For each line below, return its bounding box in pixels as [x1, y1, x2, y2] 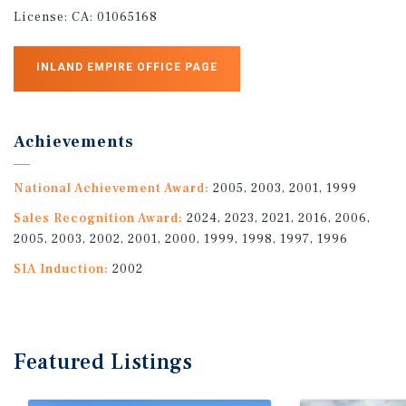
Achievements [14, 130, 134, 152]
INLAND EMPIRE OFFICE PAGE [36, 60, 217, 73]
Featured [14, 347, 111, 376]
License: [14, 8, 72, 25]
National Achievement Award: [14, 179, 209, 197]
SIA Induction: [14, 260, 109, 277]
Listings [111, 347, 193, 376]
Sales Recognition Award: [14, 209, 183, 227]
